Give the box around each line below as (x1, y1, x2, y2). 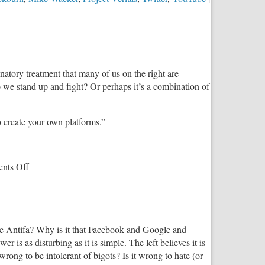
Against (28, 225, 57, 238)
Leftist (28, 238, 52, 251)
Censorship (28, 251, 70, 264)
